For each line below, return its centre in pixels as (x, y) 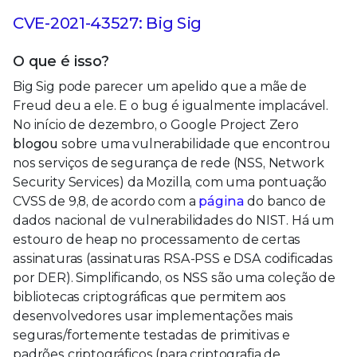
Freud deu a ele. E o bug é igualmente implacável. (171, 105)
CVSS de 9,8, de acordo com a (106, 201)
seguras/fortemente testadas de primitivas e (152, 335)
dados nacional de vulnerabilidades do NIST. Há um (174, 220)
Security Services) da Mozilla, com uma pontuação (170, 182)
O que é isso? (61, 61)
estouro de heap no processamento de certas (157, 239)
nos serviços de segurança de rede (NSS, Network (169, 163)
